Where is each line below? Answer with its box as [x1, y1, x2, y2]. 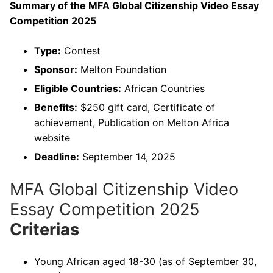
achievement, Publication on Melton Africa [34, 116, 229, 129]
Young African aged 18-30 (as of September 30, [34, 255, 257, 268]
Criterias [10, 219, 79, 239]
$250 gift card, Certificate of [77, 101, 215, 113]
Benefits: [34, 101, 77, 113]
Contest [61, 44, 101, 57]
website [34, 131, 70, 144]
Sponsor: [34, 63, 77, 76]
